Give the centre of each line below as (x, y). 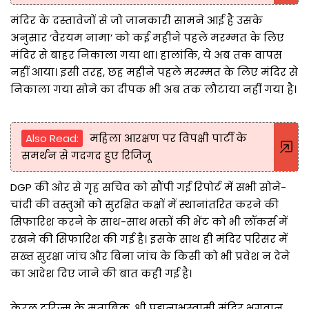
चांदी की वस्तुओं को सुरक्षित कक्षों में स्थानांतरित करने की (144, 204)
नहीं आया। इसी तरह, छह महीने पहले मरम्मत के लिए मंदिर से (154, 72)
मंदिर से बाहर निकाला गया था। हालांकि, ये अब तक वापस (146, 54)
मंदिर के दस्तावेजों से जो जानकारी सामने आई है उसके (137, 20)
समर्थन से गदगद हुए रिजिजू (86, 155)
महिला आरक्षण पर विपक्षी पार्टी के (168, 138)
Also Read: (52, 138)
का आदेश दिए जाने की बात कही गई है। (101, 273)
